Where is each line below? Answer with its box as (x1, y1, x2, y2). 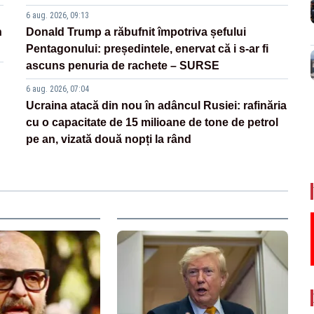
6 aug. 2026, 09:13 (26, 10, 90, 20)
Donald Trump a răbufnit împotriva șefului (26, 25, 247, 38)
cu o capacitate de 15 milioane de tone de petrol (26, 116, 279, 128)
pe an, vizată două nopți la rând (26, 132, 192, 145)
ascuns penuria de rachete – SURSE (26, 59, 220, 71)
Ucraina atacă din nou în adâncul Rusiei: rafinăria (26, 99, 287, 111)
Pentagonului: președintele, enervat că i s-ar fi (26, 42, 269, 55)
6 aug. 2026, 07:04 (26, 83, 90, 94)
